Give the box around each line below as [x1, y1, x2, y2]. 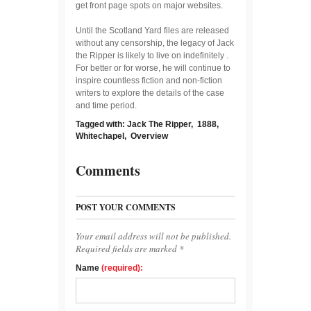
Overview [131, 131, 168, 141]
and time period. [76, 100, 137, 110]
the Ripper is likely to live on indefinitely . [76, 50, 228, 60]
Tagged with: [76, 119, 127, 129]
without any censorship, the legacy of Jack [76, 37, 234, 48]
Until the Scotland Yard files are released [76, 25, 229, 35]
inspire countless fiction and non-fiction [76, 75, 222, 85]
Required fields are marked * [76, 242, 184, 255]
